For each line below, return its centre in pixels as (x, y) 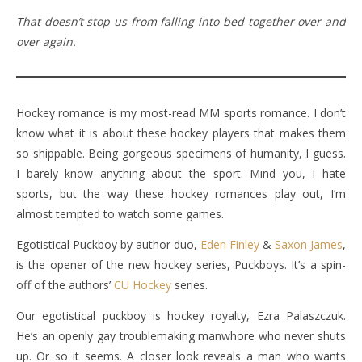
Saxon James (309, 244)
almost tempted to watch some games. (120, 214)
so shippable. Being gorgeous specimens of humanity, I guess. (181, 153)
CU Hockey (143, 285)
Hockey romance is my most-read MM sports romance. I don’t (181, 113)
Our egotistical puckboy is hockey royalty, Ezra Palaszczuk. (181, 316)
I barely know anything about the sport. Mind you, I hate (181, 173)
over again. (46, 42)
